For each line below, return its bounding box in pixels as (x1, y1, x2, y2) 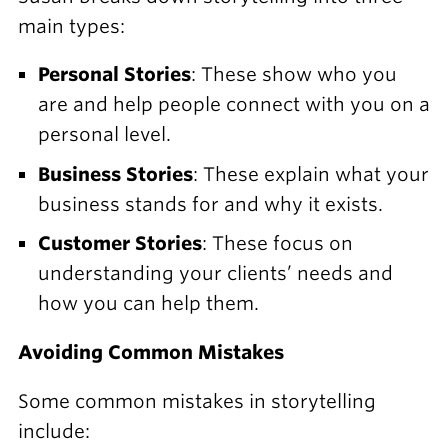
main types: (17, 14, 125, 38)
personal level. (37, 123, 171, 147)
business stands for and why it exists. (37, 192, 383, 216)
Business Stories (37, 162, 193, 186)
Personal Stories (37, 63, 191, 87)
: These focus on (201, 232, 353, 256)
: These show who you (190, 63, 397, 87)
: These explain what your (192, 162, 429, 186)
